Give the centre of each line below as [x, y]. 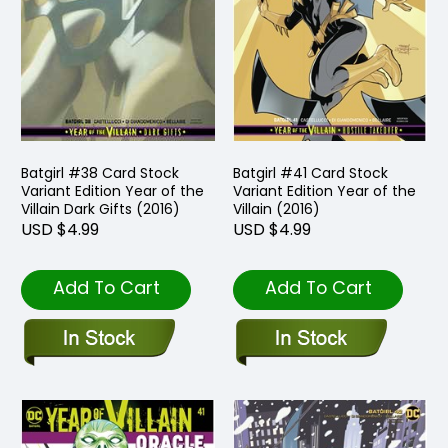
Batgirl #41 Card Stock [310, 172]
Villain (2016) [276, 208]
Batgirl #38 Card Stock [100, 172]
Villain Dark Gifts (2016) [100, 208]
